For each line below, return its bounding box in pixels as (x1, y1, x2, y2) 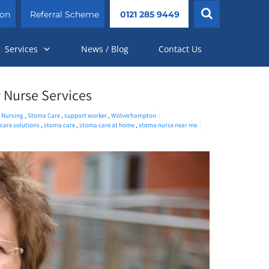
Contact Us (159, 43, 202, 55)
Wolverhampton (110, 111, 156, 120)
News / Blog (81, 43, 128, 55)
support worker (64, 111, 108, 120)
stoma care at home (79, 121, 135, 130)
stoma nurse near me (139, 121, 198, 130)
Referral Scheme (30, 9, 100, 20)
